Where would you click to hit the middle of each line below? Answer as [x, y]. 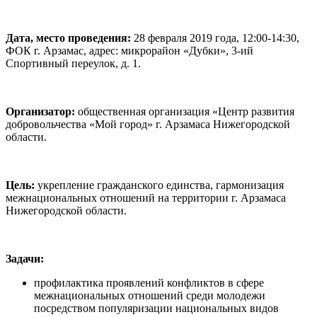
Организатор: [42, 112]
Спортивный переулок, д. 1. [73, 64]
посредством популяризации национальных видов [156, 309]
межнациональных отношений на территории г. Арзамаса [146, 198]
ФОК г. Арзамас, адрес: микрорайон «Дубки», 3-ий [129, 51]
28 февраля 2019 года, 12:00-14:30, [215, 38]
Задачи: [25, 259]
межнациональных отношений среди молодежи [150, 296]
